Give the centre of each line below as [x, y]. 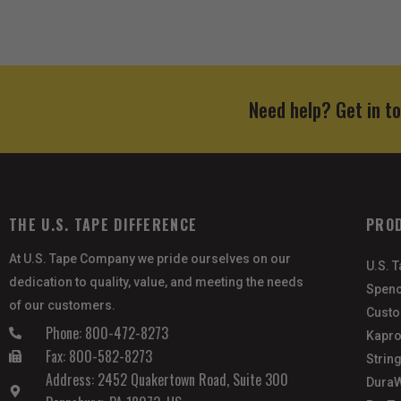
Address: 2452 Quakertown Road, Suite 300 [166, 380]
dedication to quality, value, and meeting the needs [156, 282]
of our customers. [62, 306]
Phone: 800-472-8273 [107, 333]
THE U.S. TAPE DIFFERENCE [103, 225]
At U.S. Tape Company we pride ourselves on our [150, 259]
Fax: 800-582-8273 [98, 357]
